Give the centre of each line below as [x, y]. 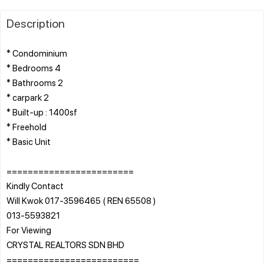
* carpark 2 [28, 97]
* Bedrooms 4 [34, 67]
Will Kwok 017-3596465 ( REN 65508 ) [81, 200]
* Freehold [27, 126]
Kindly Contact [35, 185]
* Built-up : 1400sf [42, 112]
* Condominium [37, 53]
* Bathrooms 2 [35, 82]
